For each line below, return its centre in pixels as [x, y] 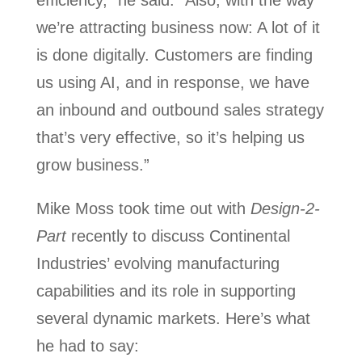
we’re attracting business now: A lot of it [178, 28]
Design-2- [285, 209]
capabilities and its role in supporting [166, 291]
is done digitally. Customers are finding [174, 55]
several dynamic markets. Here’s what [173, 319]
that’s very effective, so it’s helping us [170, 138]
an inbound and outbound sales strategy [180, 110]
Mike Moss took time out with [143, 209]
